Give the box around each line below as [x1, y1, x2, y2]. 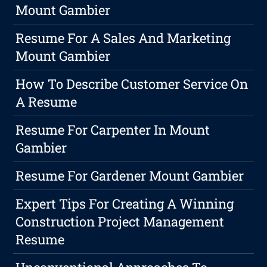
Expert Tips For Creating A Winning [15, 195, 234, 213]
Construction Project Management [15, 213, 225, 231]
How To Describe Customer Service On [15, 75, 249, 93]
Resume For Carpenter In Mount [15, 121, 210, 139]
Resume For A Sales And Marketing [15, 29, 231, 47]
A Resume [15, 93, 77, 111]
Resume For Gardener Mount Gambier [15, 167, 244, 185]
